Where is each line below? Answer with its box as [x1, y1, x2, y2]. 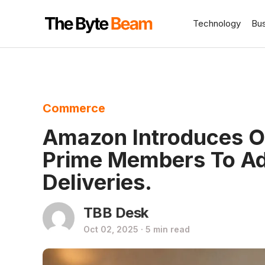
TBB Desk [83, 204, 148, 221]
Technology [193, 18, 241, 29]
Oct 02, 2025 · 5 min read [83, 224, 190, 234]
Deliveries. [43, 169, 152, 195]
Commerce [43, 101, 105, 115]
